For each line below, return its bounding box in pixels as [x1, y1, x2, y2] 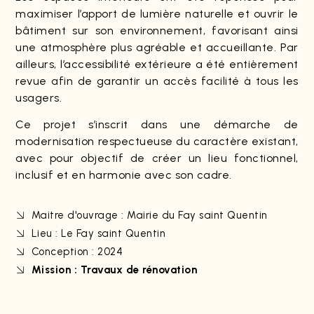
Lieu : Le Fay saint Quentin [31, 227, 166, 240]
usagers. [15, 90, 62, 104]
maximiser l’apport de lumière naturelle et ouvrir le [15, 6, 299, 20]
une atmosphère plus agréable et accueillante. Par [15, 40, 299, 54]
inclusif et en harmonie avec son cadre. [15, 168, 232, 182]
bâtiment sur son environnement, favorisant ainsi [15, 23, 299, 37]
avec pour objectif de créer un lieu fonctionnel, [15, 151, 299, 165]
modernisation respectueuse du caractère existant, [15, 135, 299, 149]
